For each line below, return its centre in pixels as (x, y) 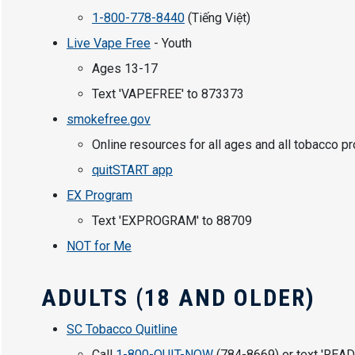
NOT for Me (99, 246)
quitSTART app (132, 170)
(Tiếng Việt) (218, 18)
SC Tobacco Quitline (122, 330)
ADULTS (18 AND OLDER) (178, 298)
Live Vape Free (109, 44)
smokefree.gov (109, 120)
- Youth (171, 44)
